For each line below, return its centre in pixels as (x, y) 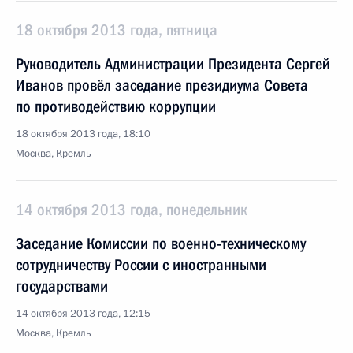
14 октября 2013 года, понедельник (132, 210)
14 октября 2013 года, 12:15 (83, 314)
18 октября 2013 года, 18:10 (83, 134)
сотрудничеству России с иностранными (141, 265)
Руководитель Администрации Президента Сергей (173, 64)
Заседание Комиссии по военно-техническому (161, 243)
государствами (62, 286)
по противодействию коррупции (116, 106)
